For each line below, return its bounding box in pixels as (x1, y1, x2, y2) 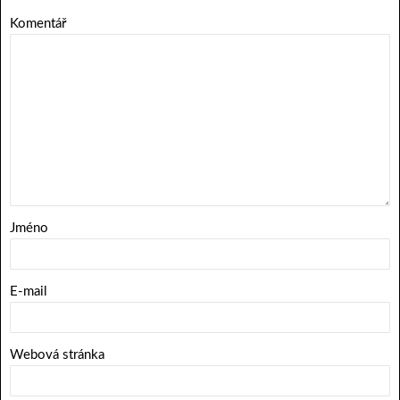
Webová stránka (10, 347, 104, 362)
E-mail (10, 284, 47, 298)
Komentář (10, 16, 66, 30)
